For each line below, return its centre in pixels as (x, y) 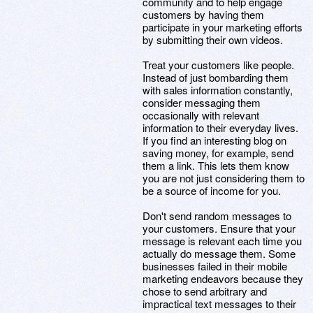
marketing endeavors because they (223, 278)
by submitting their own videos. (213, 39)
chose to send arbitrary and (205, 291)
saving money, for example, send (218, 153)
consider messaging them (202, 102)
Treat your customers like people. (218, 65)
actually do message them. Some (219, 253)
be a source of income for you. (212, 190)
